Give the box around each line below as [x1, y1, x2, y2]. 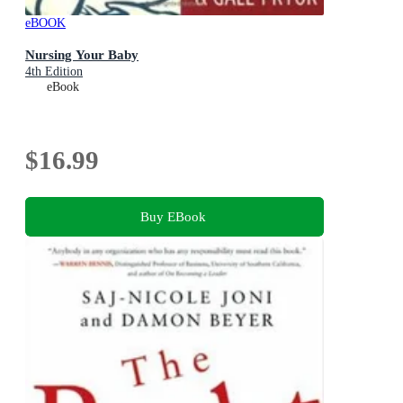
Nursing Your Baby [25, 46, 139, 62]
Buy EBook [139, 209, 206, 225]
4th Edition [25, 64, 83, 78]
